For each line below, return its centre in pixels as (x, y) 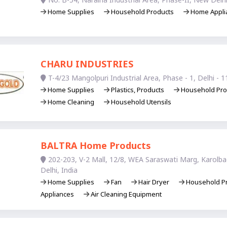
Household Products (142, 12)
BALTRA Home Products (96, 145)
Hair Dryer (154, 182)
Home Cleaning (71, 102)
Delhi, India (59, 170)
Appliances (58, 194)
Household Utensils (140, 102)
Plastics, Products (137, 90)
